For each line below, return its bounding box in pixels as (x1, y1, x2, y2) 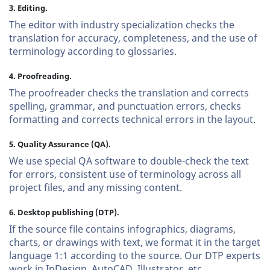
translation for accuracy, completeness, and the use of (9, 32, 257, 44)
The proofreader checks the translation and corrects (9, 87, 249, 99)
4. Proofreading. (9, 71, 72, 81)
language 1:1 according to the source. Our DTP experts (9, 250, 260, 262)
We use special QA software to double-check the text (9, 155, 249, 167)
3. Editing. (9, 2, 48, 13)
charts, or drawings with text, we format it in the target (9, 236, 260, 248)
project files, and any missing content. (9, 181, 182, 193)
